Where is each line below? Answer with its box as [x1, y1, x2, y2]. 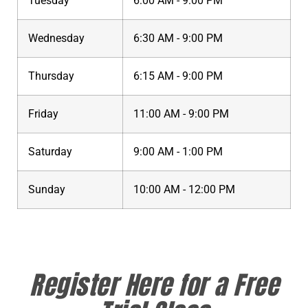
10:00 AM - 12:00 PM [133, 182, 235, 196]
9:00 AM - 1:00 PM [133, 144, 223, 158]
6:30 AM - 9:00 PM [133, 31, 223, 45]
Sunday [28, 182, 65, 196]
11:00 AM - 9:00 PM [133, 107, 229, 120]
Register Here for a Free [30, 265, 278, 304]
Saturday [28, 144, 72, 158]
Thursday [28, 69, 74, 82]
